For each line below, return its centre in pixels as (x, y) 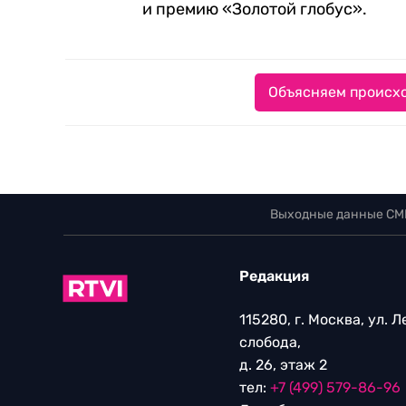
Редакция (274, 276)
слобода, (270, 342)
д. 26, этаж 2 (283, 365)
